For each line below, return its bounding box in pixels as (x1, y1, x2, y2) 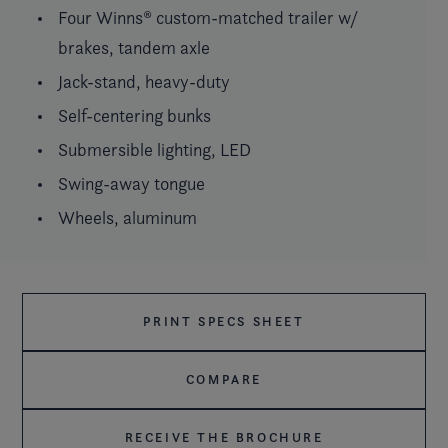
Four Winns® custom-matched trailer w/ (58, 6, 358, 28)
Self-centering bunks (58, 104, 211, 126)
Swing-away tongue (58, 172, 205, 194)
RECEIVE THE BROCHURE (124, 429, 324, 446)
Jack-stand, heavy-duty (58, 70, 230, 92)
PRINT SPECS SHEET (143, 313, 305, 330)
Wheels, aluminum (58, 206, 197, 228)
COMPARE (185, 371, 263, 388)
